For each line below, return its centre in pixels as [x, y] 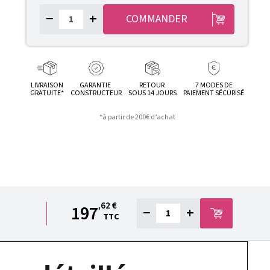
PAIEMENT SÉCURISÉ [214, 93]
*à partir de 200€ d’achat [137, 117]
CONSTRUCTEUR [96, 93]
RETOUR [153, 85]
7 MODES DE [214, 85]
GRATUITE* [47, 93]
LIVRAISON [47, 85]
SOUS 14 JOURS [153, 93]
